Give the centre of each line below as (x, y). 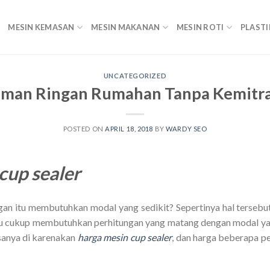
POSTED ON (84, 128)
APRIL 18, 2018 (129, 128)
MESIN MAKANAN (126, 27)
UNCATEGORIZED (135, 76)
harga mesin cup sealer (125, 237)
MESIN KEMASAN (41, 27)
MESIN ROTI (200, 27)
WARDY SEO (187, 128)
